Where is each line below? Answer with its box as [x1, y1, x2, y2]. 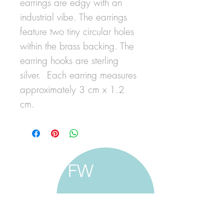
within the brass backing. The [20, 39, 134, 52]
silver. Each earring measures [20, 68, 136, 81]
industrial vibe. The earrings [20, 10, 127, 23]
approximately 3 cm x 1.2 [20, 82, 124, 96]
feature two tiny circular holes [20, 24, 134, 38]
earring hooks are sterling [20, 53, 118, 67]
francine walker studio [19, 197, 150, 217]
